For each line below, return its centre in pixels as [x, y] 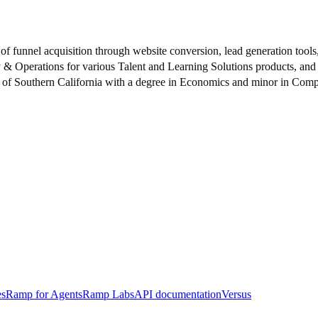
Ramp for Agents [44, 295]
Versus [236, 295]
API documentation [178, 295]
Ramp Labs [108, 295]
